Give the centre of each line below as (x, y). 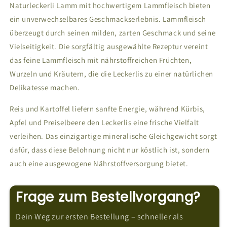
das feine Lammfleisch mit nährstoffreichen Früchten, (101, 60)
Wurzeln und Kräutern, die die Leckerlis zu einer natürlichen (112, 73)
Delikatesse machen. (45, 87)
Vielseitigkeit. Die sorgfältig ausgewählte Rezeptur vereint (109, 46)
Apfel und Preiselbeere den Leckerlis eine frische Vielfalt (104, 122)
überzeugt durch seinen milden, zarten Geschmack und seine (113, 32)
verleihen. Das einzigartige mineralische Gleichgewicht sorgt (114, 136)
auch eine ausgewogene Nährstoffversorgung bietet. (99, 163)
